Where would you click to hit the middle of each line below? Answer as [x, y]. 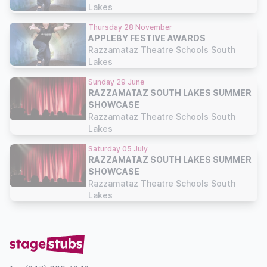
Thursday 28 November [130, 27]
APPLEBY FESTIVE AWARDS [147, 38]
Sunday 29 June [116, 82]
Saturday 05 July [118, 149]
